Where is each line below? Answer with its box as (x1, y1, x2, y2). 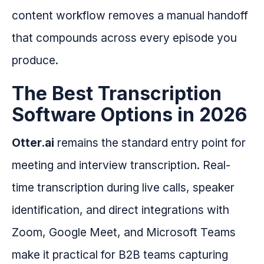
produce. (12, 53, 58, 68)
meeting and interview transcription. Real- (12, 158, 230, 173)
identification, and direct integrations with (12, 203, 229, 217)
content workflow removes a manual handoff (12, 8, 248, 23)
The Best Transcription (12, 82, 222, 105)
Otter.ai (12, 136, 54, 150)
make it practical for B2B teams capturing (12, 247, 228, 262)
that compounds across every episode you (12, 31, 237, 45)
